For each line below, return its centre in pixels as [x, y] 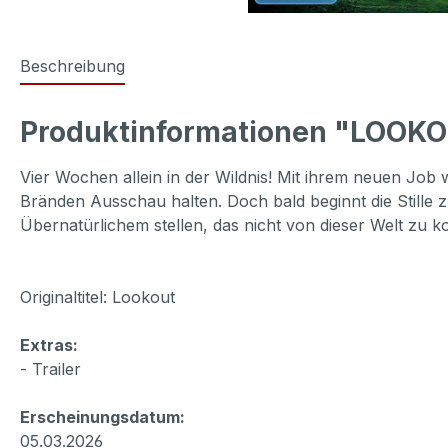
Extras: [49, 344]
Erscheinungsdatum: [102, 416]
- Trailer [50, 368]
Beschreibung [72, 65]
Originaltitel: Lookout [97, 296]
